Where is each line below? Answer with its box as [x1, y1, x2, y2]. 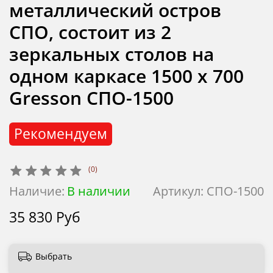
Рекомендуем [13, 124, 107, 144]
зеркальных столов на [9, 41, 214, 66]
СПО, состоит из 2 [9, 19, 171, 44]
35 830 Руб [9, 208, 80, 227]
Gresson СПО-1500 [9, 85, 174, 110]
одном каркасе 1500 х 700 [9, 63, 244, 88]
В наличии [66, 183, 130, 200]
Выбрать [35, 250, 72, 262]
